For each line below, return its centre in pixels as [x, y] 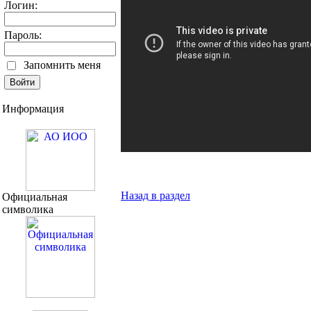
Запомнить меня [62, 65]
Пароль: [23, 35]
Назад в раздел [155, 195]
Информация [33, 108]
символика [28, 209]
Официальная [35, 196]
